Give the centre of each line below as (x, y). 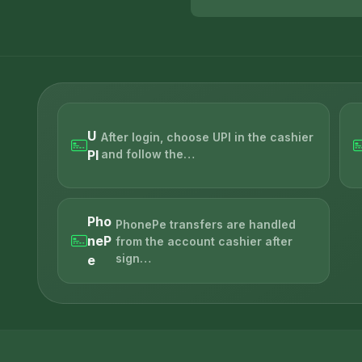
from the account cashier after (204, 241)
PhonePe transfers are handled (206, 224)
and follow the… (148, 154)
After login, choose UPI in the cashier (208, 137)
